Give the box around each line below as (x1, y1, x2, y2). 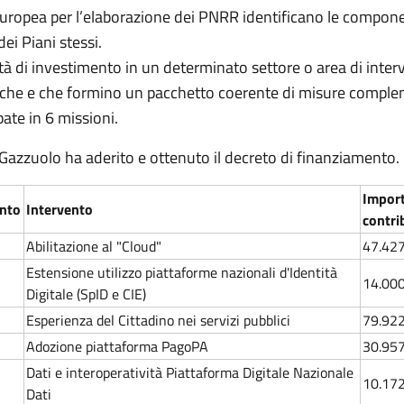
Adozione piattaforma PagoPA (26, 335, 208, 357)
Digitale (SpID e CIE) (26, 283, 146, 305)
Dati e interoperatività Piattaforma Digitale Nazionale (26, 362, 353, 383)
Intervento (26, 198, 93, 220)
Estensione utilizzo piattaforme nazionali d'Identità (26, 262, 337, 283)
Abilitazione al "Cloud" (26, 235, 161, 257)
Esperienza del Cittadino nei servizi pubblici (26, 309, 290, 331)
